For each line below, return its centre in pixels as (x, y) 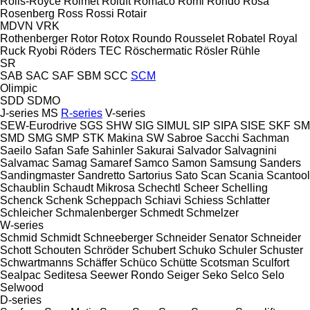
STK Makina (113, 138)
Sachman (266, 138)
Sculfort (271, 262)
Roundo (152, 38)
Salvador (199, 150)
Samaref (111, 163)
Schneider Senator (202, 237)
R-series (82, 113)
